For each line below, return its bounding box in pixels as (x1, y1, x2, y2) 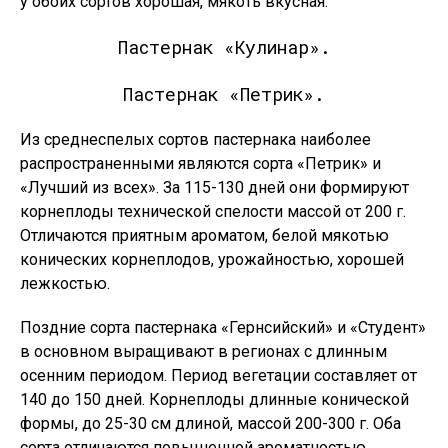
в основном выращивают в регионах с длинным (20, 342, 387, 361)
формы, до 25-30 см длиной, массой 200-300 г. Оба (20, 414, 401, 433)
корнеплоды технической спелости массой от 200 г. (20, 202, 406, 221)
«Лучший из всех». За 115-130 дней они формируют (20, 178, 409, 197)
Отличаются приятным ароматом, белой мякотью (20, 226, 389, 245)
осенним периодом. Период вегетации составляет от (20, 366, 417, 385)
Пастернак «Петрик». (123, 82, 325, 106)
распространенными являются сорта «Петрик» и (20, 154, 381, 173)
